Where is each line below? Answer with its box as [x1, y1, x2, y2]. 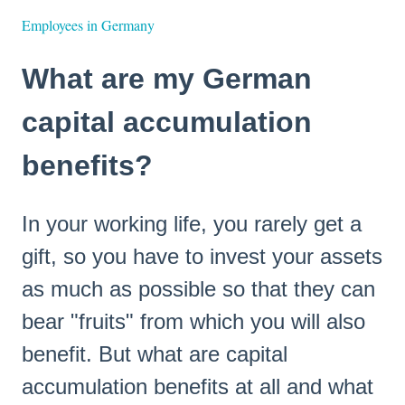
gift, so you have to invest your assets [22, 243, 382, 268]
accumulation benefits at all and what [22, 373, 373, 399]
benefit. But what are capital [22, 341, 287, 366]
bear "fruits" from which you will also [22, 308, 365, 334]
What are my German [22, 62, 312, 96]
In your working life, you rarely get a [22, 211, 362, 236]
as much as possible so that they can [22, 276, 375, 301]
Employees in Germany [22, 15, 155, 35]
